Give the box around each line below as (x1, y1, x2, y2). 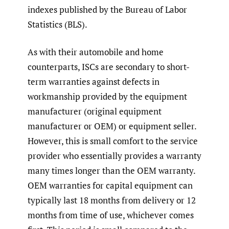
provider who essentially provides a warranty (28, 150, 201, 162)
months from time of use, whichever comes (28, 209, 194, 221)
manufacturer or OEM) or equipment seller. (28, 120, 196, 132)
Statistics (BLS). (28, 18, 87, 30)
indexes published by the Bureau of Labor (28, 3, 187, 15)
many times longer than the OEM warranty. (28, 165, 195, 177)
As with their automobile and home (28, 46, 164, 58)
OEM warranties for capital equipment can (28, 179, 193, 192)
